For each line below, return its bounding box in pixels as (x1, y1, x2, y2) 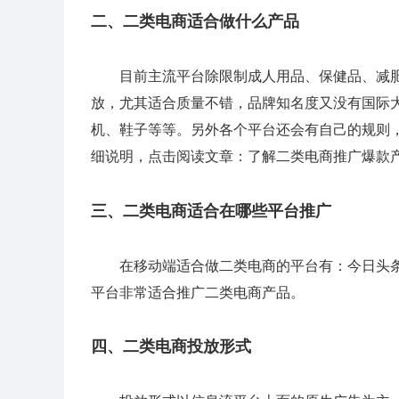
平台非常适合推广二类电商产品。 (91, 285, 305, 300)
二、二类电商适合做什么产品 (91, 12, 299, 30)
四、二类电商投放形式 (91, 338, 251, 355)
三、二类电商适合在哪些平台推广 (91, 202, 331, 220)
